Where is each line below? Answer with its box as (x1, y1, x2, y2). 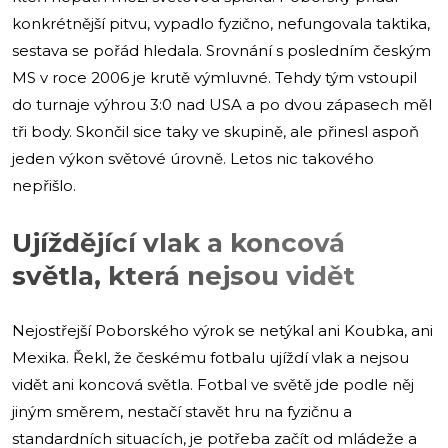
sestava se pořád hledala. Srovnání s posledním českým (12, 40, 431, 60)
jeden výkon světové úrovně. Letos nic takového (12, 148, 374, 168)
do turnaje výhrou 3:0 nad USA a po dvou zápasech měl (12, 94, 432, 114)
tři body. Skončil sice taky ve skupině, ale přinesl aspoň (12, 121, 419, 141)
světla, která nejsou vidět (12, 259, 355, 292)
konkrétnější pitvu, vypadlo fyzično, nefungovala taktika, (12, 13, 430, 33)
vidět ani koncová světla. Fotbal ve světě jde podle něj (12, 374, 414, 394)
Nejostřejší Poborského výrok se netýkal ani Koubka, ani (12, 320, 433, 340)
